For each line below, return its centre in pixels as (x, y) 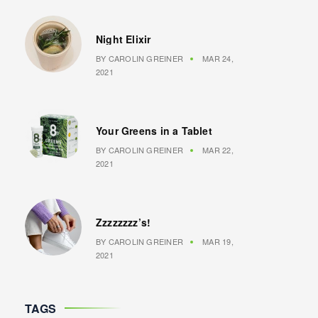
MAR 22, (216, 150)
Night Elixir (124, 39)
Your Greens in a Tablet (154, 131)
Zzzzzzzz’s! (124, 223)
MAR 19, (216, 242)
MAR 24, (216, 59)
